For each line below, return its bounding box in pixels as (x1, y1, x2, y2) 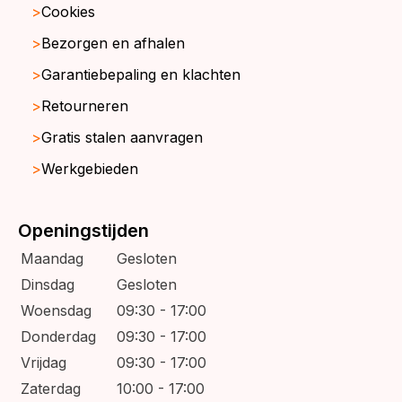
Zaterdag (21, 380, 81, 398)
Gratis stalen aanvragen (41, 128, 203, 147)
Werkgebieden (41, 160, 138, 179)
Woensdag (21, 301, 92, 320)
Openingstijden (18, 220, 149, 242)
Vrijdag (21, 354, 66, 372)
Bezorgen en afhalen (41, 34, 185, 53)
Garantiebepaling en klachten (41, 66, 240, 84)
